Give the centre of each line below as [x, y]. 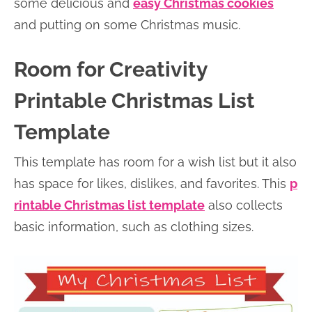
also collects [244, 205]
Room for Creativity [111, 69]
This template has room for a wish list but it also [155, 162]
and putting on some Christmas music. [127, 24]
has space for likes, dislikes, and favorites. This [152, 183]
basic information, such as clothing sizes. [134, 226]
